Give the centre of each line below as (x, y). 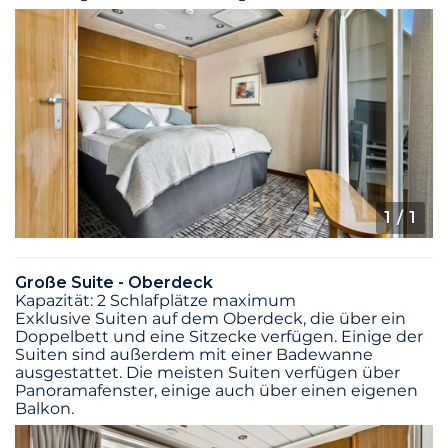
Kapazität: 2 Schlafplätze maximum (155, 301)
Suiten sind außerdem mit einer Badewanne (194, 355)
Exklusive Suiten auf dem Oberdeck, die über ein (210, 319)
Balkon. (44, 409)
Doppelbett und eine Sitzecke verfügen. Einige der (219, 337)
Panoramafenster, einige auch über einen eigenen (216, 391)
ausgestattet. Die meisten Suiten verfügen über (207, 373)
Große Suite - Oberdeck (114, 283)
